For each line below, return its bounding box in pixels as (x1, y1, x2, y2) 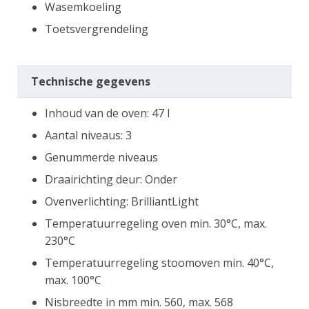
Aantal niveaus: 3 (45, 127, 132, 143)
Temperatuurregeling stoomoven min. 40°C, (45, 255, 274, 270)
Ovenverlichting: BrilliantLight (45, 193, 199, 209)
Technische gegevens (31, 73, 150, 89)
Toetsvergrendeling (45, 21, 148, 37)
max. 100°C (45, 272, 101, 288)
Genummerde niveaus (45, 149, 158, 165)
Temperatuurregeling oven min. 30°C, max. (45, 215, 267, 231)
